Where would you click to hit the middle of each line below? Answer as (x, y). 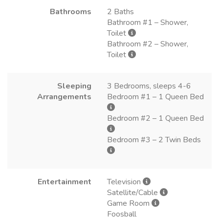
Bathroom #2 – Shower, (148, 44)
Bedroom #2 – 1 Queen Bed (155, 118)
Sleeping (74, 86)
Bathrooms (71, 11)
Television (125, 182)
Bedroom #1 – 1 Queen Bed (155, 97)
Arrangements (64, 97)
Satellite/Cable (133, 192)
